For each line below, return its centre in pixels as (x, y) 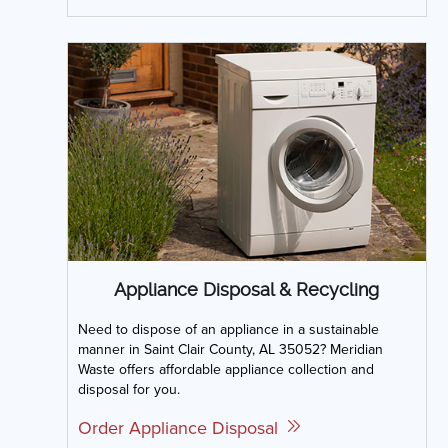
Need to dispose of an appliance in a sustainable (228, 328)
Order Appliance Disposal (182, 427)
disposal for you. (128, 388)
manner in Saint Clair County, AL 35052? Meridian (230, 348)
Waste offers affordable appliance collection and (225, 368)
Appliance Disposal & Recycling (246, 289)
